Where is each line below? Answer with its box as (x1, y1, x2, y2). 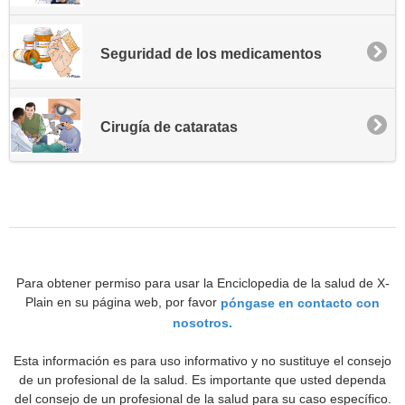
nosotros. (173, 315, 232, 330)
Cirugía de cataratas (100, 119, 238, 136)
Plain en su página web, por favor (25, 295, 221, 310)
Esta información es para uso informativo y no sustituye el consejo (14, 353, 391, 368)
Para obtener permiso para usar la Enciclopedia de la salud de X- (15, 276, 390, 291)
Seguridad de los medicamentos (100, 45, 322, 61)
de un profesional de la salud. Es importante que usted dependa (19, 372, 386, 387)
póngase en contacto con (221, 296, 380, 311)
